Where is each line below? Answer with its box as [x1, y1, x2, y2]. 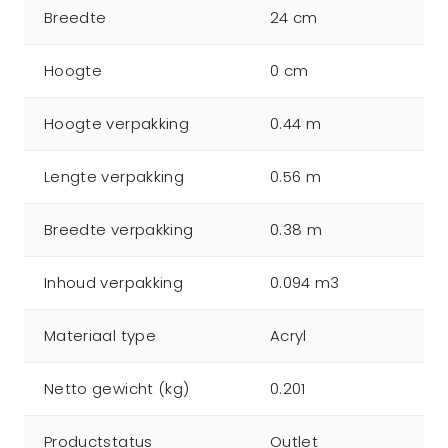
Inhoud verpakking [44, 272, 183, 293]
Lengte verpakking [44, 166, 184, 187]
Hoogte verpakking [44, 113, 189, 134]
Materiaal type [44, 325, 156, 346]
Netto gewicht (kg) [44, 378, 190, 399]
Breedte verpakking [44, 219, 194, 240]
